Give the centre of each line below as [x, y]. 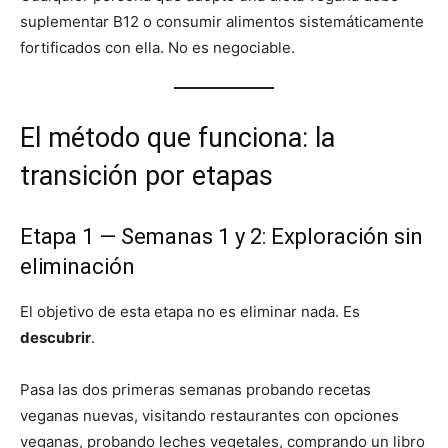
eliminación [77, 267]
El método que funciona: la [177, 138]
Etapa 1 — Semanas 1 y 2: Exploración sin [221, 237]
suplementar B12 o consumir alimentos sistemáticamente [222, 22]
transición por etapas [146, 176]
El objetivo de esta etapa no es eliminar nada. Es [190, 312]
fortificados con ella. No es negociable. [157, 48]
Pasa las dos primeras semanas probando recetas [195, 390]
